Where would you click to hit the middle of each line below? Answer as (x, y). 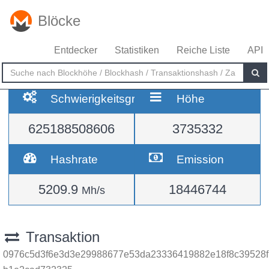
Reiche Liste (203, 50)
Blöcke (59, 21)
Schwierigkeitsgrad (100, 98)
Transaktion (60, 237)
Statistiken (137, 50)
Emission (201, 159)
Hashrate (74, 159)
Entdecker (76, 50)
